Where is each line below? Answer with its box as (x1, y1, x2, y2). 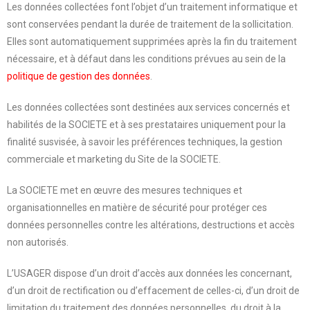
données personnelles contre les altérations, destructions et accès (7, 219, 295, 230)
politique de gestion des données (7, 70, 150, 82)
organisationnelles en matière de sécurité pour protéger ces (7, 201, 267, 213)
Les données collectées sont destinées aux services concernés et (7, 101, 290, 113)
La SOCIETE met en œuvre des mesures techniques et (7, 184, 242, 196)
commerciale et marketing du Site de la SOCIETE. (7, 153, 221, 165)
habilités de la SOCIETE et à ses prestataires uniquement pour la (7, 118, 286, 130)
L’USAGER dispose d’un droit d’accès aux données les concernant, (7, 267, 292, 279)
